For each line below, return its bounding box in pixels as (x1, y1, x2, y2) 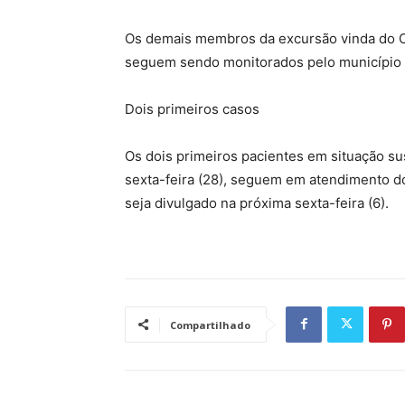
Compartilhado (170, 317, 250, 332)
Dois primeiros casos (125, 99, 259, 118)
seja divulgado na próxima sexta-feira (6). (125, 193, 389, 212)
